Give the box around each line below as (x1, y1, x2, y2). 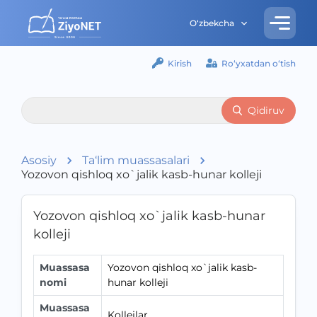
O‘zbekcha (190, 18, 234, 28)
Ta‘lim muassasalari (82, 154, 190, 167)
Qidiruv (248, 104, 284, 117)
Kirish (168, 57, 192, 69)
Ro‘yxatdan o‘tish (221, 57, 296, 69)
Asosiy (21, 154, 57, 167)
